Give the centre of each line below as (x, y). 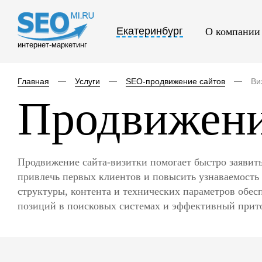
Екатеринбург (150, 31)
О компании (233, 32)
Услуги (87, 81)
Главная (33, 81)
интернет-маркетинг (52, 44)
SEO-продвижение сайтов (175, 81)
